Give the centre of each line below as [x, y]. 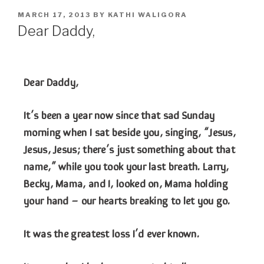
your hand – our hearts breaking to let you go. [127, 200]
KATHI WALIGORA [148, 14]
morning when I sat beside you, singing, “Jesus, [130, 132]
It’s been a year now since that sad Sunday [119, 115]
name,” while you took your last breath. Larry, [126, 166]
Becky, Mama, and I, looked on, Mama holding [126, 183]
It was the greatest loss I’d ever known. [111, 233]
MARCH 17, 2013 [54, 14]
